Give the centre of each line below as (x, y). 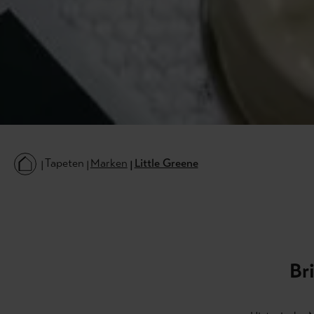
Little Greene (166, 163)
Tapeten (64, 163)
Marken (109, 163)
